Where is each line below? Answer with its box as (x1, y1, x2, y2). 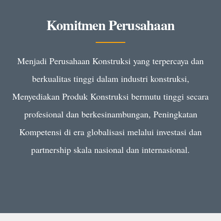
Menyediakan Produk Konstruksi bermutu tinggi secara (12, 90, 209, 102)
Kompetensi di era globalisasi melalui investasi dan (19, 125, 202, 138)
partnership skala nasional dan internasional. (31, 143, 190, 155)
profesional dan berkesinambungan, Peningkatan (24, 108, 197, 120)
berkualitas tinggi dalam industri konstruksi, (32, 72, 189, 84)
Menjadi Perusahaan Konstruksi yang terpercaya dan (17, 54, 204, 67)
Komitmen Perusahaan (46, 14, 175, 35)
